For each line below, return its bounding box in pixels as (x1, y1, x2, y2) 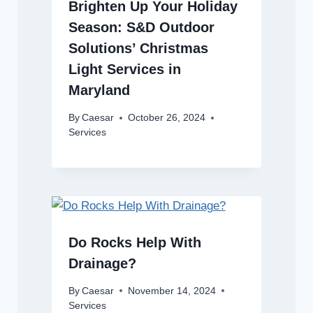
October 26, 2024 (127, 112, 205, 124)
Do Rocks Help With (68, 235, 201, 251)
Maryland (68, 82, 130, 99)
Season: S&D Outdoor (68, 20, 214, 36)
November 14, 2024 (127, 285, 216, 296)
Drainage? (68, 256, 136, 272)
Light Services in (68, 61, 181, 78)
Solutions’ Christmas (68, 41, 208, 57)
